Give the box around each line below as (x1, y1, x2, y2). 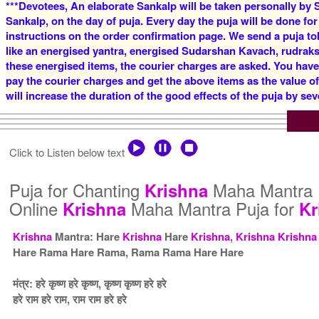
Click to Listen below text (9, 144, 128, 159)
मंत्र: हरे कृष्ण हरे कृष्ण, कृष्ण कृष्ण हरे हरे (13, 275, 167, 291)
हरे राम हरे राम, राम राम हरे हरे (13, 291, 127, 307)
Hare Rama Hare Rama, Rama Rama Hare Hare (13, 244, 244, 260)
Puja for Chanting (9, 177, 145, 202)
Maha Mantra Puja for (126, 195, 300, 221)
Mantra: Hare (52, 228, 123, 244)
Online (9, 195, 63, 221)
